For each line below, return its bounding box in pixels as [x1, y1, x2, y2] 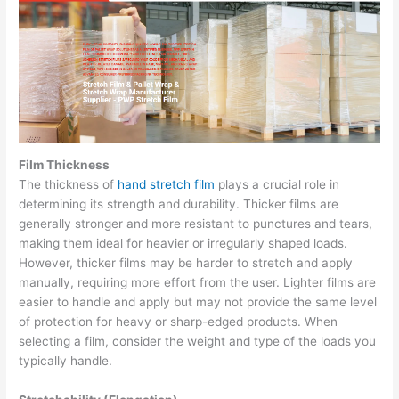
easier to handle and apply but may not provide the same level [19, 295, 378, 310]
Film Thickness [19, 158, 110, 173]
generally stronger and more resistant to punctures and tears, [19, 216, 373, 232]
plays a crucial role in [215, 177, 340, 192]
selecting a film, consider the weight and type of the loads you [19, 334, 377, 349]
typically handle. [19, 354, 113, 369]
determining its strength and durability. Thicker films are [19, 197, 339, 212]
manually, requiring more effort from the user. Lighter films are [19, 275, 377, 290]
